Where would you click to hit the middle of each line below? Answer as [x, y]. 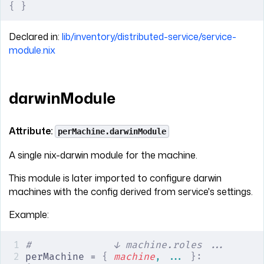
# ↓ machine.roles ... [126, 245]
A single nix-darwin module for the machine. [103, 155]
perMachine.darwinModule [112, 131]
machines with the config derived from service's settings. [131, 191]
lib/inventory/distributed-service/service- [149, 36]
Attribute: [32, 131]
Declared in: [35, 36]
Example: [29, 214]
